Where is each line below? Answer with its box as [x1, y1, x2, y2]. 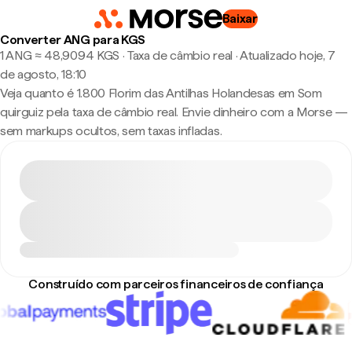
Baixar [222, 11, 258, 26]
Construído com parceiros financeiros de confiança [28, 277, 324, 291]
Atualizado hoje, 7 [239, 48, 336, 63]
